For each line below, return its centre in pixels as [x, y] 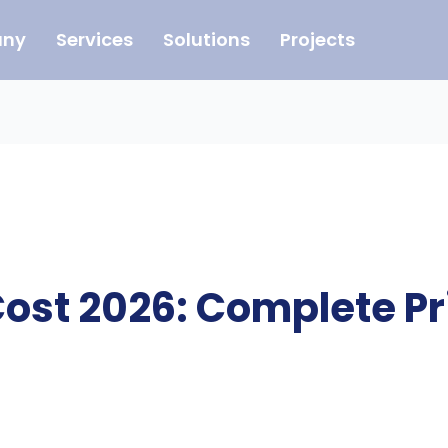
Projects [317, 39]
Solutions [206, 39]
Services [94, 39]
